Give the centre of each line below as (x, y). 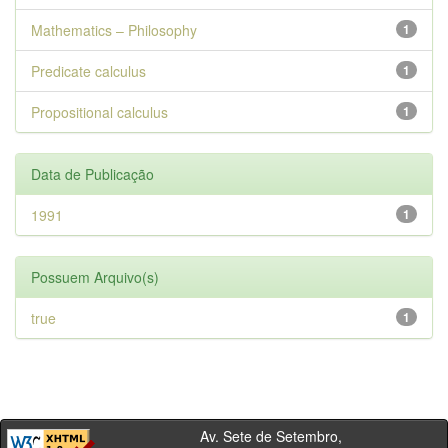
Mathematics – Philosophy (114, 30)
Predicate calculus (88, 71)
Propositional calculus (99, 112)
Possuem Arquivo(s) (95, 277)
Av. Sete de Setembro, (225, 436)
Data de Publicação (92, 174)
